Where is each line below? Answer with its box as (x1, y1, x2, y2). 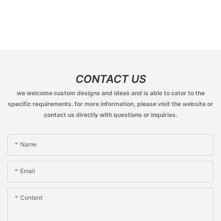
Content (20, 193, 42, 201)
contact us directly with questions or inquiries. (44, 111, 177, 119)
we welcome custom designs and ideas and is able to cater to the (16, 89, 205, 97)
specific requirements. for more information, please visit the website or (8, 100, 213, 108)
